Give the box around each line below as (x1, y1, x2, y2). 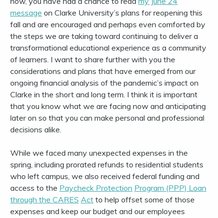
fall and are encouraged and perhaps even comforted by (10, 19, 205, 30)
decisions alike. (10, 125, 61, 135)
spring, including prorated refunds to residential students (10, 160, 203, 170)
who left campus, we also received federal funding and (10, 171, 200, 182)
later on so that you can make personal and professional (10, 113, 204, 123)
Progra (134, 183, 158, 193)
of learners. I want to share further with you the (10, 54, 175, 65)
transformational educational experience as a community (10, 43, 206, 53)
